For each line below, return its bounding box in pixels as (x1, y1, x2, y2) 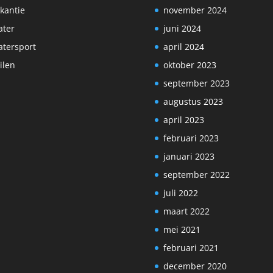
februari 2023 (163, 132, 219, 144)
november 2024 (163, 4, 227, 16)
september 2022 (163, 168, 230, 180)
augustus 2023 (163, 95, 223, 107)
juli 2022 (163, 186, 198, 199)
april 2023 (163, 113, 204, 126)
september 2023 (163, 77, 230, 89)
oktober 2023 (163, 58, 216, 71)
